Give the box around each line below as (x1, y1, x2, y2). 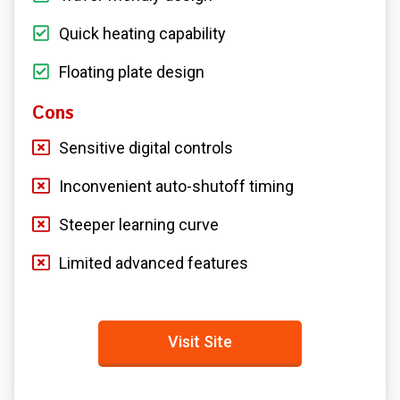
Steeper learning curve (59, 215, 219, 235)
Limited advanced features (59, 254, 248, 273)
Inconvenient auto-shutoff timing (59, 177, 294, 196)
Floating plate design (59, 62, 204, 82)
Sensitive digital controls (59, 138, 233, 158)
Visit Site (168, 332, 232, 352)
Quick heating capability (59, 24, 226, 44)
